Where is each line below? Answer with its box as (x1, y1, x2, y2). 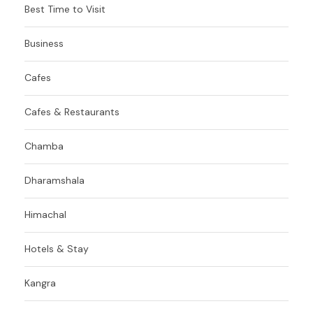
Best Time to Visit (24, 2, 105, 15)
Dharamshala (24, 173, 85, 187)
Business (24, 36, 64, 50)
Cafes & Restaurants (24, 105, 119, 118)
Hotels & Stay (24, 242, 89, 255)
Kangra (24, 276, 56, 289)
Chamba (24, 139, 64, 152)
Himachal (24, 208, 66, 221)
